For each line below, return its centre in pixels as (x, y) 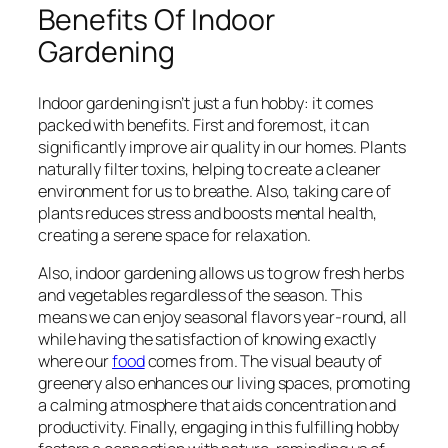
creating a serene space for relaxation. (175, 234)
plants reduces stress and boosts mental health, (208, 212)
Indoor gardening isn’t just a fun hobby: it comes (206, 102)
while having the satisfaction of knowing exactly (207, 338)
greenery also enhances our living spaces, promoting (224, 382)
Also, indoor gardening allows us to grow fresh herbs (221, 272)
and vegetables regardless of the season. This (200, 294)
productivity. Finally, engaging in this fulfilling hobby (219, 426)
